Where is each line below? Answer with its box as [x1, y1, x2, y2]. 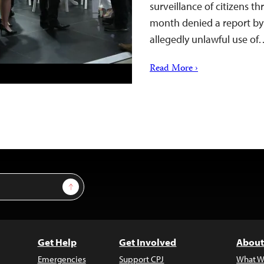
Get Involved [119, 236, 177, 248]
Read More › [150, 61, 198, 77]
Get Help [37, 236, 77, 248]
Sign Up [70, 179, 99, 189]
